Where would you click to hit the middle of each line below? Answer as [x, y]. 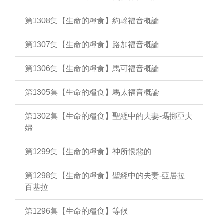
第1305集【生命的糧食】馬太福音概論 [92, 92]
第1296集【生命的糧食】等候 [76, 211]
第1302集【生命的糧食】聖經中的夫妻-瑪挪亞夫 [109, 116]
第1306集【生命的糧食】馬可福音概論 [92, 68]
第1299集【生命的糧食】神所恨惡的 [88, 152]
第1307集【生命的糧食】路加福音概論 [92, 45]
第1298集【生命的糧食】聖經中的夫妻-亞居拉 [105, 175]
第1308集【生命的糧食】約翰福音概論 [92, 21]
